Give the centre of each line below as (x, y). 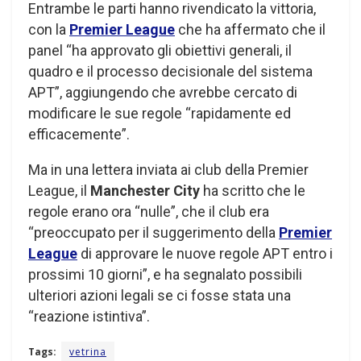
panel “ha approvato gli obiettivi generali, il (160, 50)
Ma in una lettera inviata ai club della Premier (168, 169)
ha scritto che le (253, 190)
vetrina (88, 351)
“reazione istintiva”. (89, 316)
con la (49, 29)
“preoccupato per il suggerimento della (154, 232)
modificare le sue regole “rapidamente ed (160, 113)
